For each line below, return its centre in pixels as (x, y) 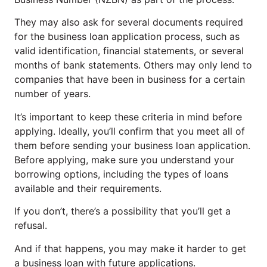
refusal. (31, 226)
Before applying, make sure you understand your (124, 159)
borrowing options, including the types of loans (121, 174)
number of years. (52, 94)
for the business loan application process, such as (127, 37)
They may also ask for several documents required (129, 22)
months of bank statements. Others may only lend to (133, 65)
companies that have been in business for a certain (130, 80)
